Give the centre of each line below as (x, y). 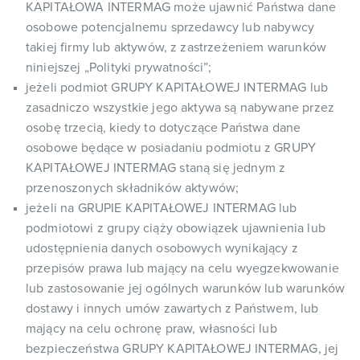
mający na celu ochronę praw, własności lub (151, 329)
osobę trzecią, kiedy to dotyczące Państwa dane (164, 128)
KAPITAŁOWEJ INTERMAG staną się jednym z (156, 168)
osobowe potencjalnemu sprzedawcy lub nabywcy (170, 27)
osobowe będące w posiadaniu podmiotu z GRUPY (171, 148)
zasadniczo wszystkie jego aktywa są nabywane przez (180, 108)
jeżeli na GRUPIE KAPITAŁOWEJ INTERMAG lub (162, 208)
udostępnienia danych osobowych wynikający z (162, 248)
